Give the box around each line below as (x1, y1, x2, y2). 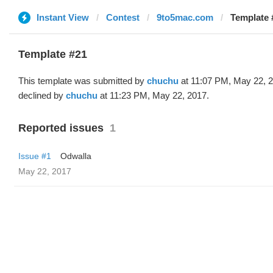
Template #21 (18, 48, 87, 60)
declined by (18, 90, 66, 101)
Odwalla (60, 151, 91, 161)
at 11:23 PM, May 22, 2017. (97, 90, 209, 101)
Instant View (37, 12, 89, 23)
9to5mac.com (157, 12, 213, 23)
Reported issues (18, 122, 104, 134)
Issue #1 (18, 151, 51, 161)
